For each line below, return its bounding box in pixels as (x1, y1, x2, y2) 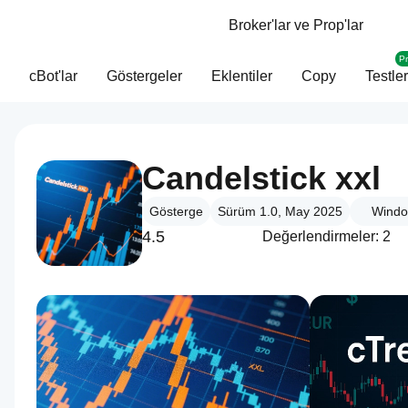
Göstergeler (107, 68, 182, 84)
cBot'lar (29, 68, 77, 84)
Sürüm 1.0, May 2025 (218, 204, 342, 219)
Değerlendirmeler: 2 (262, 229, 391, 244)
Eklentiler (211, 68, 272, 84)
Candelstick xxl (142, 159, 381, 197)
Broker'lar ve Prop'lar (229, 17, 363, 33)
